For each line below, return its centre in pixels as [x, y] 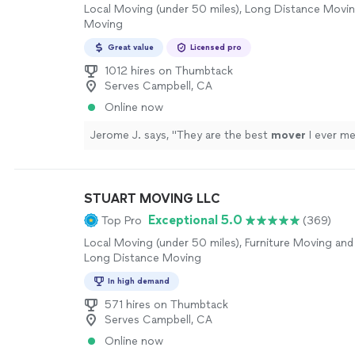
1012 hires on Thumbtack [169, 71]
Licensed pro [216, 47]
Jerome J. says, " [134, 135]
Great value [131, 47]
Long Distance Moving [143, 258]
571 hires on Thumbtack [166, 305]
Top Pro [122, 220]
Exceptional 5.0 [195, 220]
